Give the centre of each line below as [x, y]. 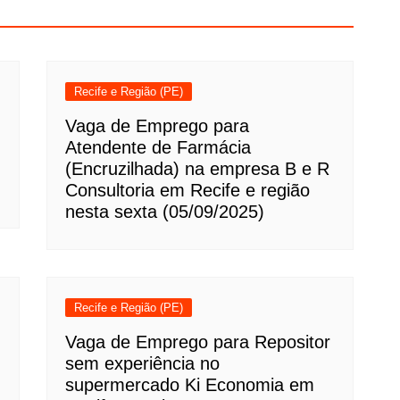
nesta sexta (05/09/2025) [165, 212]
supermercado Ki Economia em [190, 385]
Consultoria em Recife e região [188, 190]
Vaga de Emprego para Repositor [198, 342]
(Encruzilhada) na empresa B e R [198, 169]
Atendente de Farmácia [158, 147]
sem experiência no [143, 363]
